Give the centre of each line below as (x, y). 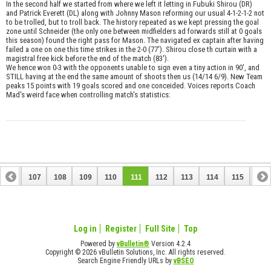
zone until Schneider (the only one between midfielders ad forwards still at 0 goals (134, 31)
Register (121, 229)
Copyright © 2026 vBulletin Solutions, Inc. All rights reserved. (135, 253)
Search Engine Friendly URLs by (125, 261)
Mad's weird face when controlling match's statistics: (88, 95)
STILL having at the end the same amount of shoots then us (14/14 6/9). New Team (134, 77)
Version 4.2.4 (170, 244)
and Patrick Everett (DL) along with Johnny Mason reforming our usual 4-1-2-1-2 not (135, 13)
